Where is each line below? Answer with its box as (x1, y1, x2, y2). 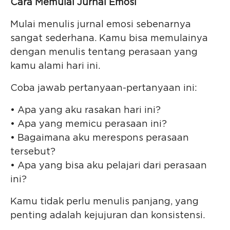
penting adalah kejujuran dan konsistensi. (10, 211, 205, 221)
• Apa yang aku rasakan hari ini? (10, 106, 161, 116)
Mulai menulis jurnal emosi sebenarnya (10, 20, 191, 30)
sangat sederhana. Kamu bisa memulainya (10, 34, 208, 44)
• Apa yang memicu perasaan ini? (10, 120, 167, 129)
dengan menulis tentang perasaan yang (10, 48, 198, 57)
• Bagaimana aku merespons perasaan (10, 133, 189, 143)
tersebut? (10, 147, 55, 157)
